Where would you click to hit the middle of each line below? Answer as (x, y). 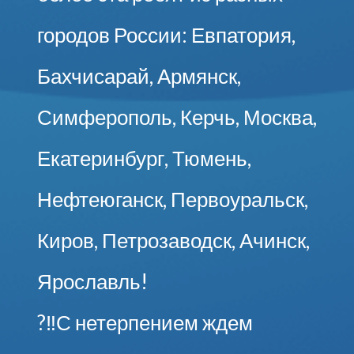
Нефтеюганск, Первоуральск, (172, 199)
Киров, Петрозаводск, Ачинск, (173, 240)
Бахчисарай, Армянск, (139, 75)
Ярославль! (92, 281)
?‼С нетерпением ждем (145, 322)
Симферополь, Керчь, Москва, (177, 117)
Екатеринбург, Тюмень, (144, 158)
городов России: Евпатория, (166, 34)
